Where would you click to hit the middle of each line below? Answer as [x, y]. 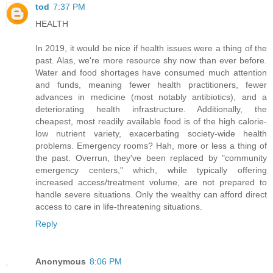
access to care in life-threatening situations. [119, 207]
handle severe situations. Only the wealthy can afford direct [151, 195]
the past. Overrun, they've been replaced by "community [151, 158]
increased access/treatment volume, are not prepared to [151, 183]
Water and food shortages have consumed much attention [151, 73]
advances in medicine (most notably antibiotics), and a [151, 97]
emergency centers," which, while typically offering [151, 170]
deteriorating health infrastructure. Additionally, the [151, 109]
